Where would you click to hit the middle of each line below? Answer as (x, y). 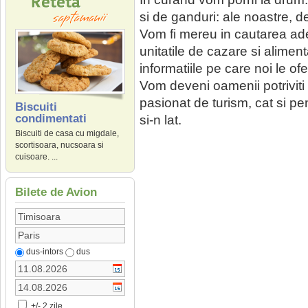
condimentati (51, 119)
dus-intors (45, 252)
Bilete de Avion (56, 192)
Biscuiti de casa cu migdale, (67, 134)
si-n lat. (161, 120)
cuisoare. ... (36, 157)
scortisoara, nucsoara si (59, 145)
